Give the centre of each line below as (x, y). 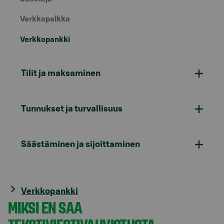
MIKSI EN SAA (45, 207)
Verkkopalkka (45, 19)
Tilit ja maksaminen (61, 73)
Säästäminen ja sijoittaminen (80, 144)
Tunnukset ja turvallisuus (72, 109)
